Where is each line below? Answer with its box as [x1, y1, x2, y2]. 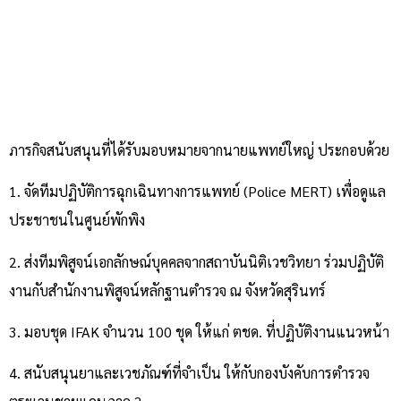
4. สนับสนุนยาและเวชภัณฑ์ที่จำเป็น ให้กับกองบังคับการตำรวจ [9, 363, 370, 383]
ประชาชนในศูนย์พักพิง [9, 210, 145, 230]
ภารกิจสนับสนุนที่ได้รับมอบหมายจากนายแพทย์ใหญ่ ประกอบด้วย [9, 140, 389, 159]
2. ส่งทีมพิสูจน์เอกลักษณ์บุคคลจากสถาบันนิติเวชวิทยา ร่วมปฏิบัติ [9, 252, 384, 271]
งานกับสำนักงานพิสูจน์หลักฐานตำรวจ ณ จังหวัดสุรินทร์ [9, 280, 326, 300]
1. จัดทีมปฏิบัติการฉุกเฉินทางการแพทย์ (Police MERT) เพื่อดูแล [9, 182, 386, 201]
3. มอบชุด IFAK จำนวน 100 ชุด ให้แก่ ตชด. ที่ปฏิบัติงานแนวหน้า [9, 322, 389, 342]
